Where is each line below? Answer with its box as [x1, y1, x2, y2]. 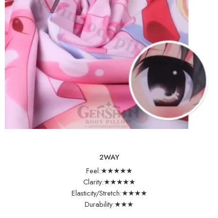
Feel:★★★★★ [86, 165, 132, 176]
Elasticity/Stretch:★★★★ [71, 188, 147, 199]
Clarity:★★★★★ [83, 177, 135, 187]
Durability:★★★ [85, 199, 133, 210]
